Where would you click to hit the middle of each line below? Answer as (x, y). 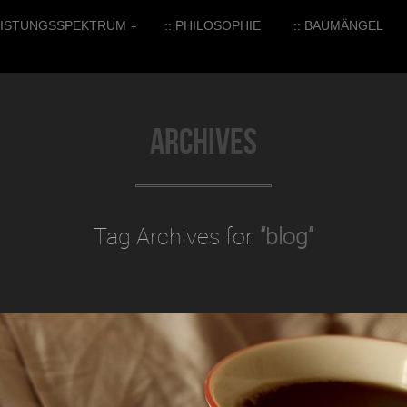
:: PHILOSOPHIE (213, 25)
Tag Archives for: (177, 236)
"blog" (287, 236)
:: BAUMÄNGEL (338, 25)
